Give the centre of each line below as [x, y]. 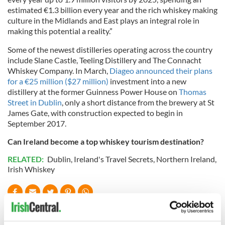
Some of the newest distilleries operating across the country [110, 49]
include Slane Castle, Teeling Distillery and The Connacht [104, 60]
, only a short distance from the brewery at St [138, 102]
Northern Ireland [186, 159]
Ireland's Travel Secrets [114, 159]
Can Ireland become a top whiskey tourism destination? [106, 141]
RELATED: [26, 159]
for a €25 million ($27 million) [58, 81]
